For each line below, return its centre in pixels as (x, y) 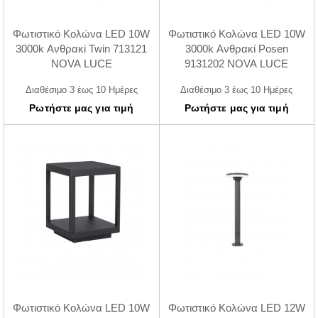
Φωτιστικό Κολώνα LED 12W (236, 308)
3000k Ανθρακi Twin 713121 (82, 48)
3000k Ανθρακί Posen (236, 48)
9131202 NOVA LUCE (237, 63)
